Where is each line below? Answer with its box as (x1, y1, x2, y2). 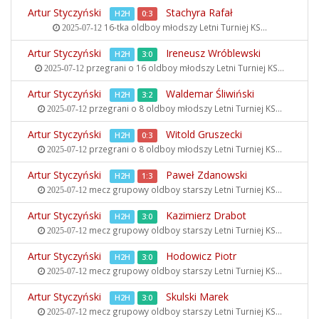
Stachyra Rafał (166, 6, 233, 19)
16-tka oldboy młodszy (101, 21, 199, 33)
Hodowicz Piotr (166, 249, 236, 263)
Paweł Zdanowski (166, 168, 247, 182)
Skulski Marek (166, 290, 229, 303)
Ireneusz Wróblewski (166, 46, 261, 60)
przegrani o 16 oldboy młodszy (84, 62, 216, 73)
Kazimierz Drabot (166, 209, 246, 222)
